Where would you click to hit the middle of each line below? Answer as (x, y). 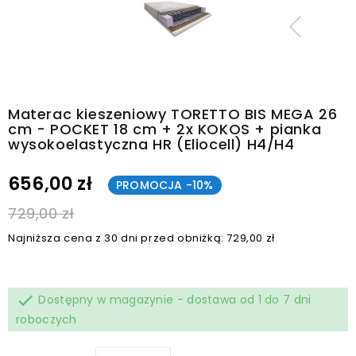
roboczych (46, 319)
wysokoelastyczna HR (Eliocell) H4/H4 (151, 144)
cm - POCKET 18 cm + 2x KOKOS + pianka (165, 129)
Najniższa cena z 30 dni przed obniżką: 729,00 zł (141, 238)
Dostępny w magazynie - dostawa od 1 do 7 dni (173, 299)
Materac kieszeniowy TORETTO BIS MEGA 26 (173, 114)
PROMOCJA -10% (165, 185)
